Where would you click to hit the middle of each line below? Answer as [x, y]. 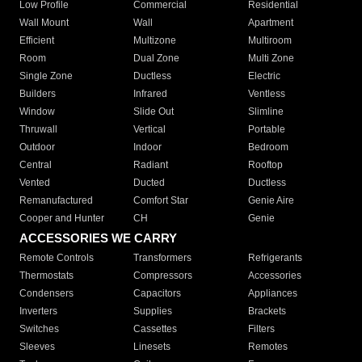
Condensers [46, 294]
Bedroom [268, 147]
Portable [266, 130]
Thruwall [38, 130]
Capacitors [158, 294]
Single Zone [46, 76]
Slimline [265, 112]
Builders [38, 94]
